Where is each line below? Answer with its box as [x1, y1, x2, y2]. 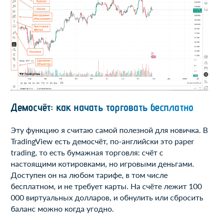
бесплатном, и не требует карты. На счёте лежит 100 [11, 181, 202, 191]
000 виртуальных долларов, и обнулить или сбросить [11, 192, 204, 202]
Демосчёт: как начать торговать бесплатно [11, 101, 194, 114]
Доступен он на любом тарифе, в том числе [11, 170, 168, 179]
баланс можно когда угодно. [11, 203, 114, 213]
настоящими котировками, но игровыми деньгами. [11, 158, 195, 168]
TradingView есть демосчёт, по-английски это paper [11, 136, 195, 146]
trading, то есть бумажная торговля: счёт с [11, 147, 164, 157]
